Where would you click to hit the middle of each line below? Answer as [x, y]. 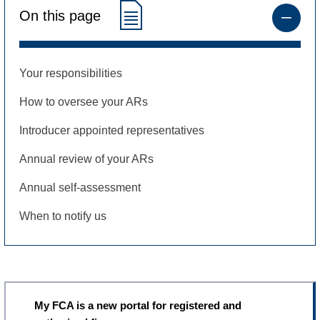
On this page [62, 16]
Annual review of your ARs [86, 159]
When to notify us [63, 216]
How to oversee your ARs [84, 101]
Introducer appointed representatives [112, 130]
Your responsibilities [71, 73]
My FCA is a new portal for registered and [138, 305]
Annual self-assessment [80, 187]
